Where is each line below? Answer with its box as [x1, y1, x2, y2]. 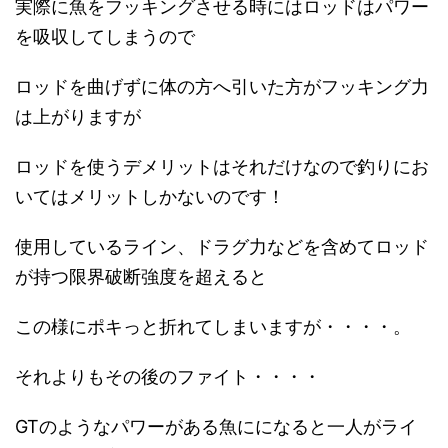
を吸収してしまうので [15, 25, 195, 47]
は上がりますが [15, 105, 141, 127]
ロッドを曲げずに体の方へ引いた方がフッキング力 [15, 75, 429, 97]
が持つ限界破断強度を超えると [15, 265, 267, 287]
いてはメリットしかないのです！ [15, 185, 285, 207]
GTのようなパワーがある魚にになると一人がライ [15, 415, 417, 437]
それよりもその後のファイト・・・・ [15, 365, 321, 387]
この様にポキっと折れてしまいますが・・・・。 [15, 315, 411, 337]
